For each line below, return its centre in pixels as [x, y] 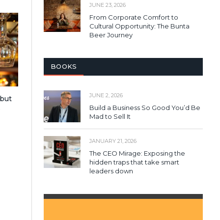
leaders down [111, 171]
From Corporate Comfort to [134, 17]
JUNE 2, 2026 [106, 95]
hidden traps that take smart [134, 162]
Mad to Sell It [110, 116]
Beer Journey [111, 35]
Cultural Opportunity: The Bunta [139, 26]
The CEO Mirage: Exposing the [137, 153]
